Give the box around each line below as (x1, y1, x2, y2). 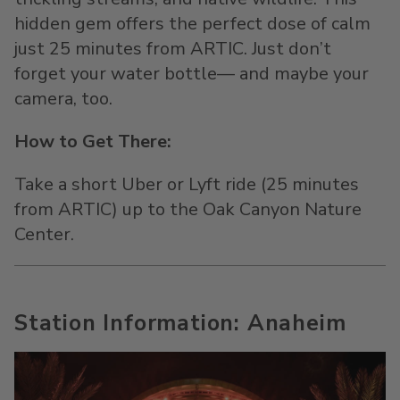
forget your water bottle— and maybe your (14, 62, 369, 86)
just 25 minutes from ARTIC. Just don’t (14, 37, 331, 61)
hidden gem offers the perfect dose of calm (14, 12, 371, 36)
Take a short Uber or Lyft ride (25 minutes (14, 172, 359, 196)
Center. (14, 222, 74, 246)
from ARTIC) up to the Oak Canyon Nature (14, 197, 362, 221)
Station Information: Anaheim (14, 308, 346, 338)
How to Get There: (14, 129, 171, 154)
